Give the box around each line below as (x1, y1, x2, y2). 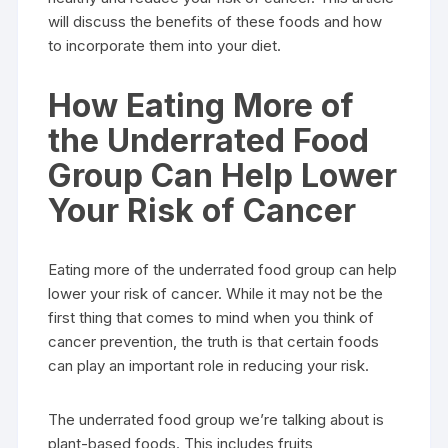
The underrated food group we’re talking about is (48, 410, 385, 429)
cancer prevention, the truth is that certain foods (48, 332, 380, 351)
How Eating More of (48, 86, 355, 125)
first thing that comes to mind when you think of (48, 308, 375, 327)
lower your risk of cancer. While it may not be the (48, 284, 384, 303)
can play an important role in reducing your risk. (48, 356, 370, 375)
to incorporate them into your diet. (48, 36, 282, 55)
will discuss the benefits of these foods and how (48, 12, 383, 31)
